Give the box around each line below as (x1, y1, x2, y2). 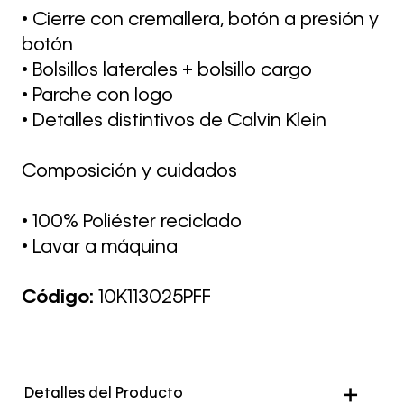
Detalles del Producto (24, 387, 184, 401)
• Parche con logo (22, 87, 173, 106)
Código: (22, 289, 98, 308)
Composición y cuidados (22, 162, 237, 181)
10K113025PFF (98, 289, 211, 308)
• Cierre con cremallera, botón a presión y (22, 11, 379, 30)
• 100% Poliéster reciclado (22, 213, 242, 232)
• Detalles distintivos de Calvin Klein (22, 112, 326, 131)
